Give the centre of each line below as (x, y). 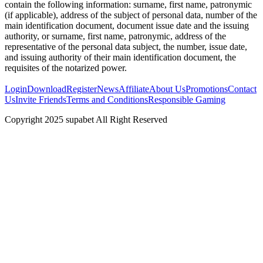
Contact (242, 89)
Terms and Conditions (107, 99)
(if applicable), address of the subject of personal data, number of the (131, 15)
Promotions (207, 89)
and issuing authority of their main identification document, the (120, 57)
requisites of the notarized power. (66, 68)
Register (82, 89)
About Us (167, 89)
